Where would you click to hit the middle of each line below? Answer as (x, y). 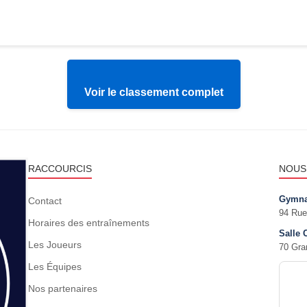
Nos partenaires (62, 288)
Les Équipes (54, 266)
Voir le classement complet (153, 92)
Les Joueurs (54, 244)
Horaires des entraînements (88, 222)
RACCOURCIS (60, 168)
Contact (45, 200)
